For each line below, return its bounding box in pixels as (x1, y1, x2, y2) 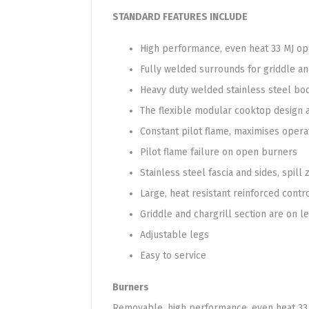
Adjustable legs (140, 229, 209, 241)
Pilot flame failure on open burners (140, 146, 297, 158)
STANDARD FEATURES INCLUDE (112, 11, 248, 23)
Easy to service (140, 250, 206, 261)
